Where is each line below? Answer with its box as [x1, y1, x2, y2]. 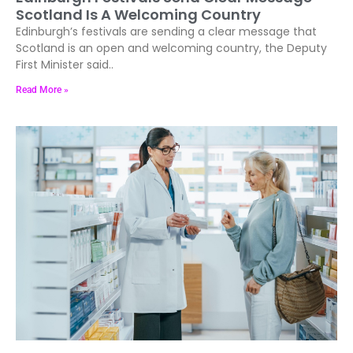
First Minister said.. [16, 56, 113, 72]
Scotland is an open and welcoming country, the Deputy [16, 39, 327, 56]
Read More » [16, 84, 69, 95]
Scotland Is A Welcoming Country [16, 4, 261, 24]
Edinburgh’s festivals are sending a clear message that [16, 23, 317, 39]
